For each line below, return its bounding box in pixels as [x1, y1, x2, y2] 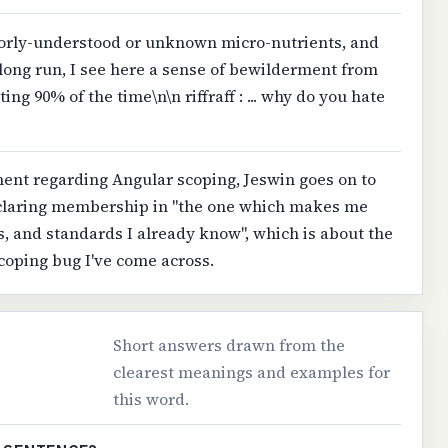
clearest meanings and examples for [113, 361, 391, 384]
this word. [113, 388, 190, 411]
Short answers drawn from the [113, 334, 346, 357]
